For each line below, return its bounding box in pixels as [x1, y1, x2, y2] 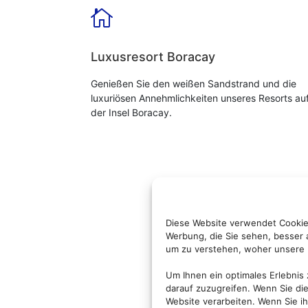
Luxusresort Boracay [91, 49, 215, 65]
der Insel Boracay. [91, 107, 172, 119]
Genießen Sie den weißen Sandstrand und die [91, 78, 296, 90]
